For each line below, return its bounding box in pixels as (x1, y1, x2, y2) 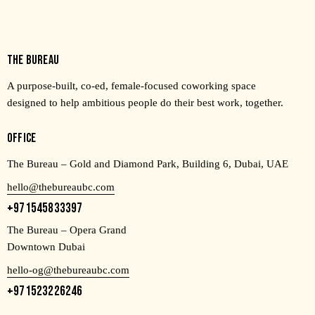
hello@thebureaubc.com (7, 181, 115, 193)
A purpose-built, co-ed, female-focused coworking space (7, 80, 256, 92)
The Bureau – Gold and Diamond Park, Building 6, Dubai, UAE (7, 158, 288, 170)
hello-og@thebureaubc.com (7, 264, 129, 276)
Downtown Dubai (7, 241, 85, 253)
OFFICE (7, 131, 37, 146)
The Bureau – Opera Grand (7, 224, 127, 236)
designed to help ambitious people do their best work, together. (7, 97, 283, 109)
